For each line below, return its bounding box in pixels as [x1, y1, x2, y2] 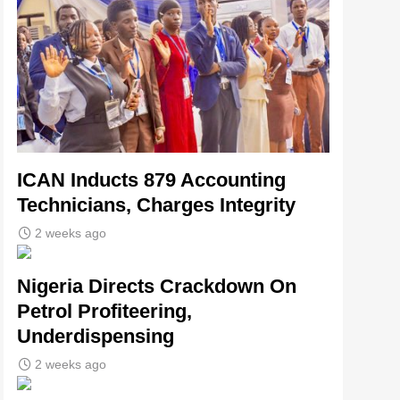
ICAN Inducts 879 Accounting [17, 168, 286, 191]
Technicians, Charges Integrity [17, 193, 296, 216]
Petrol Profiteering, [17, 299, 192, 322]
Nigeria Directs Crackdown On [17, 274, 296, 297]
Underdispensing [17, 324, 174, 347]
